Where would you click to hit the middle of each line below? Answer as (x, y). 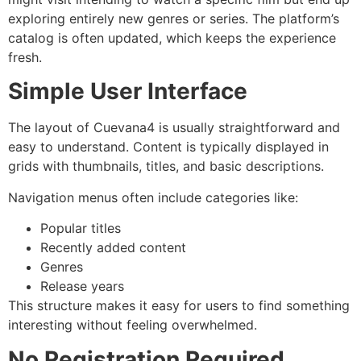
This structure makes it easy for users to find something (179, 306)
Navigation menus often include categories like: (153, 197)
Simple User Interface (128, 91)
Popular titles (81, 228)
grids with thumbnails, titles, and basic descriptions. (166, 166)
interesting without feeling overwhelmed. (133, 325)
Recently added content (113, 248)
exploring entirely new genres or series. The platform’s (174, 19)
